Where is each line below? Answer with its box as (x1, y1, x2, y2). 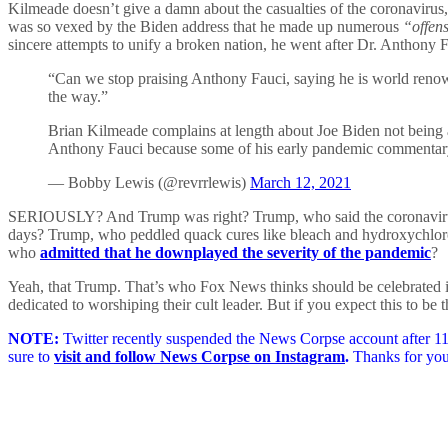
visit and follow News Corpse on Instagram (54, 348, 345, 366)
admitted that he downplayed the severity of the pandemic (40, 244, 431, 262)
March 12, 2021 (250, 174, 351, 192)
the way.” (48, 88, 108, 106)
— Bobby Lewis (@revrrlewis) (48, 174, 250, 192)
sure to (8, 348, 54, 366)
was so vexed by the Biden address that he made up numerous (8, 18, 403, 36)
